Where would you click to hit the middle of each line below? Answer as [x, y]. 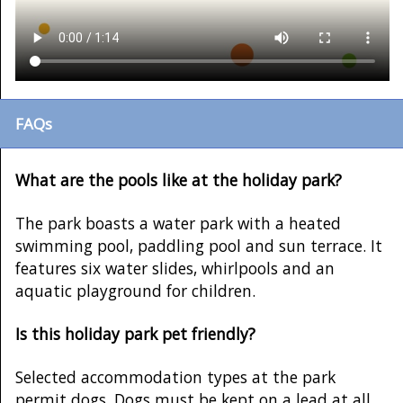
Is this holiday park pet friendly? [135, 334]
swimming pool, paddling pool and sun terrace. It [199, 246]
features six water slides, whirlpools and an [175, 269]
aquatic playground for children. [135, 291]
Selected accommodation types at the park [175, 377]
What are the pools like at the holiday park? [179, 179]
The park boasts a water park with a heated [178, 224]
